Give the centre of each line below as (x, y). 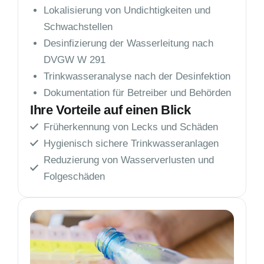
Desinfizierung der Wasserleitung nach (128, 43)
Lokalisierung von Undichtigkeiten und (127, 10)
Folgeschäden (74, 176)
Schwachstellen (78, 27)
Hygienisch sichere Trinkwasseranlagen (134, 143)
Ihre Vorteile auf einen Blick (110, 110)
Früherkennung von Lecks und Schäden (133, 127)
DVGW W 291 (75, 60)
